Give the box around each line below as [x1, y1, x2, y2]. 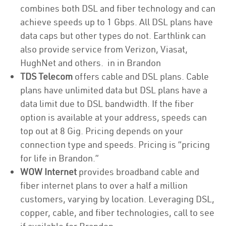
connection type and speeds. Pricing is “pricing [20, 139, 210, 150]
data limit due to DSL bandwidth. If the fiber [20, 98, 194, 109]
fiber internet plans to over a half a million [20, 180, 188, 191]
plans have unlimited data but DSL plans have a [20, 84, 207, 96]
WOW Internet [20, 166, 77, 178]
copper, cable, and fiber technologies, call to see [20, 207, 214, 218]
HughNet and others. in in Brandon [20, 57, 161, 69]
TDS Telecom [20, 71, 73, 82]
